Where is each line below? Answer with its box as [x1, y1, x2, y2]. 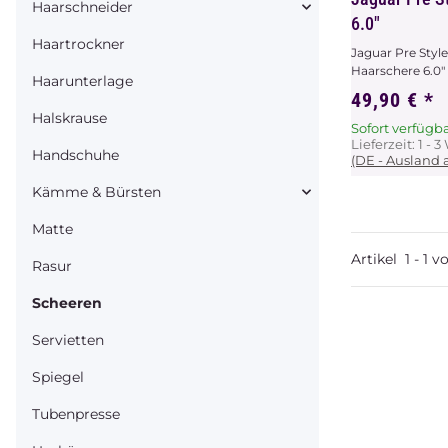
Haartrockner [32, 34, 125, 53]
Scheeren [32, 293, 102, 312]
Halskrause [32, 108, 107, 127]
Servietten [32, 330, 104, 349]
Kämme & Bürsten [32, 182, 161, 201]
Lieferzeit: [351, 135, 418, 152]
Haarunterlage [32, 71, 133, 90]
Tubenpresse [32, 404, 120, 423]
